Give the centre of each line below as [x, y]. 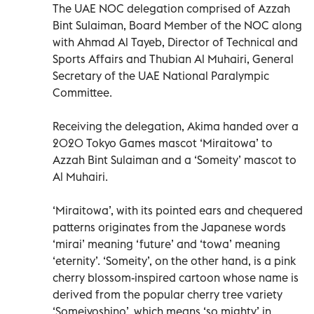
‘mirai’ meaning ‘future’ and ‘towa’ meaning [166, 244]
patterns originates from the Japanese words [169, 227]
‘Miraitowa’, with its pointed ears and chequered [178, 210]
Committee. [82, 92]
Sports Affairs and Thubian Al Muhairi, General [173, 59]
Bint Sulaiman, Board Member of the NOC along [177, 25]
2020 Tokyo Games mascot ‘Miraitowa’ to [163, 143]
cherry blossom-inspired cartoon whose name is [176, 277]
